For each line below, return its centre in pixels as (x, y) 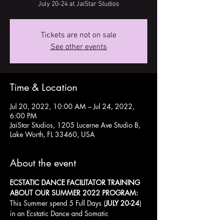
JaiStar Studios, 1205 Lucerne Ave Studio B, (75, 125)
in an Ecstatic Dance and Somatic (60, 213)
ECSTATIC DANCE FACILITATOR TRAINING (75, 182)
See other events (79, 47)
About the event (43, 163)
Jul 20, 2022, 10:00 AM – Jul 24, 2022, (72, 106)
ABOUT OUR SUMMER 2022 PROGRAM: (74, 193)
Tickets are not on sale (79, 35)
